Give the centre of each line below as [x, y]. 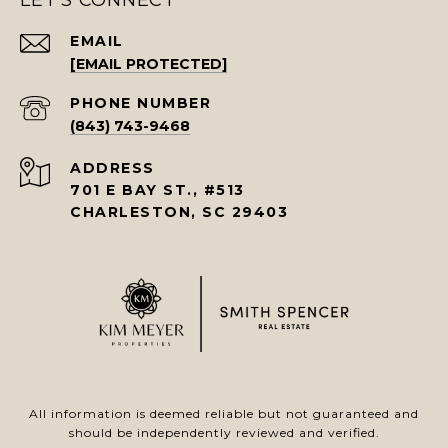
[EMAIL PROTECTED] [148, 64]
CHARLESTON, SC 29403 [179, 212]
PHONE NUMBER [140, 103]
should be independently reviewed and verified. [224, 433]
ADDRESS [112, 168]
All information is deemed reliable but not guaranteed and [224, 414]
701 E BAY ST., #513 [157, 190]
